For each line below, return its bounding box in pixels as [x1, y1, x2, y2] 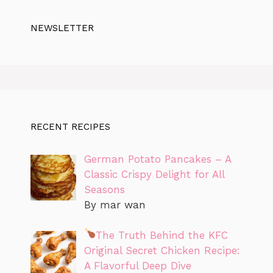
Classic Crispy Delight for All [83, 168, 224, 180]
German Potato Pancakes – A [83, 152, 231, 165]
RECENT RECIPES [30, 121, 110, 132]
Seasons [83, 183, 125, 196]
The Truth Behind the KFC [96, 229, 229, 242]
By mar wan [83, 198, 146, 211]
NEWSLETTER [30, 22, 94, 34]
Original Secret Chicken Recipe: [83, 244, 240, 257]
